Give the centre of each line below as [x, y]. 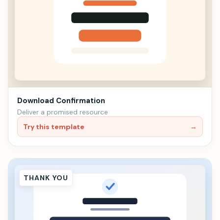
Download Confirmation [61, 100]
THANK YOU [46, 178]
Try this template [54, 126]
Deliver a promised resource [63, 112]
